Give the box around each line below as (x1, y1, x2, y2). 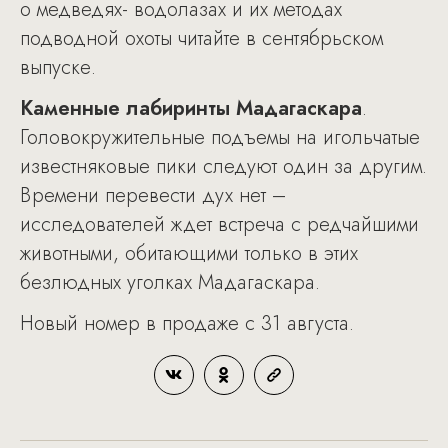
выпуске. (20, 53, 96, 82)
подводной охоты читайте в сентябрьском (20, 24, 383, 53)
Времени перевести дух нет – (20, 181, 286, 210)
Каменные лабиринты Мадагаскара (20, 94, 362, 123)
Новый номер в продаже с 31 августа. (20, 309, 354, 338)
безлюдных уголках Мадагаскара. (20, 268, 320, 297)
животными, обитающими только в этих (20, 239, 358, 268)
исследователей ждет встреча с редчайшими (20, 210, 419, 239)
